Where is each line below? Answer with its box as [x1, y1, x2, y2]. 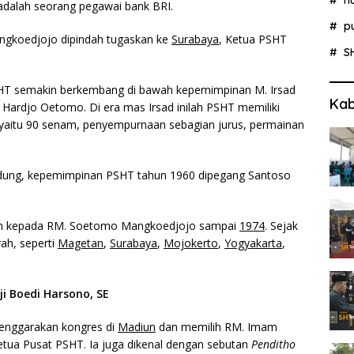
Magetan [58, 235, 104, 250]
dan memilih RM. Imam [156, 318, 277, 334]
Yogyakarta [224, 235, 282, 250]
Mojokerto [164, 235, 218, 250]
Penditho [251, 336, 296, 352]
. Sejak [265, 217, 298, 233]
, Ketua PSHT [219, 31, 287, 47]
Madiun [118, 318, 156, 334]
